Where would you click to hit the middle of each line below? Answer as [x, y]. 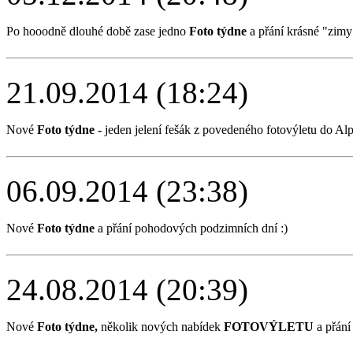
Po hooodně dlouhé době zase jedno [98, 31]
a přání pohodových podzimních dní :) [191, 228]
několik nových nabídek [161, 326]
